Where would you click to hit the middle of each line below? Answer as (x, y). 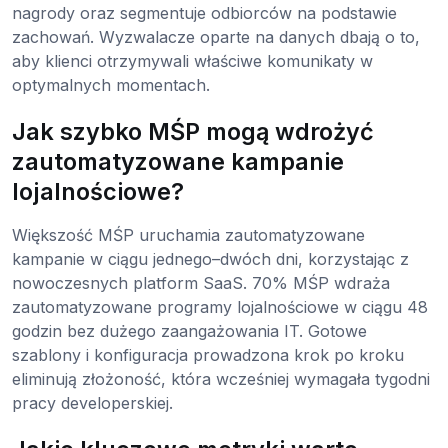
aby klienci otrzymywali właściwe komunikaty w (192, 60)
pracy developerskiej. (92, 402)
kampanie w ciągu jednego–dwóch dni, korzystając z (210, 258)
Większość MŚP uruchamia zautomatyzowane (188, 234)
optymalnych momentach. (111, 84)
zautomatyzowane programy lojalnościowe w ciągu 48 (220, 306)
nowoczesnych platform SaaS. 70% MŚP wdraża (201, 282)
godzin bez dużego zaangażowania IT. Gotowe (189, 330)
